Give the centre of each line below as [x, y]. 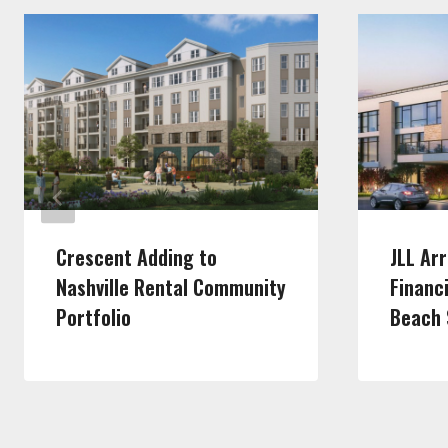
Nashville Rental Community [171, 287]
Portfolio [93, 317]
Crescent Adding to [136, 257]
